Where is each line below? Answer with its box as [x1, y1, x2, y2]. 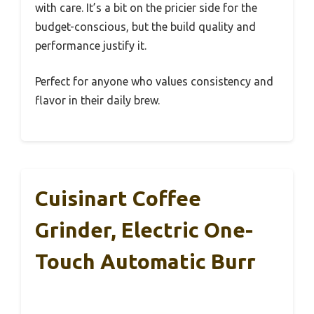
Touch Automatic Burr [35, 250, 256, 273]
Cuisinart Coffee [35, 186, 201, 210]
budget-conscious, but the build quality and [35, 20, 256, 33]
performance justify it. [35, 39, 146, 52]
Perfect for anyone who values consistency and [35, 75, 273, 88]
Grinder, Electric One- [35, 218, 253, 242]
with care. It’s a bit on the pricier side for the [35, 1, 257, 14]
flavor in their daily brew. [35, 94, 160, 107]
